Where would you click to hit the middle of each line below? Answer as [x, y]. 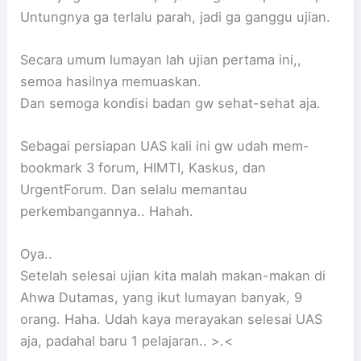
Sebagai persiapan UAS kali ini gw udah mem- [165, 146]
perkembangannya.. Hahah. [107, 212]
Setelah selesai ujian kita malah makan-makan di [173, 276]
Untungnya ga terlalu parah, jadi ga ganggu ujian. [176, 17]
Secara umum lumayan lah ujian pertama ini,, [161, 59]
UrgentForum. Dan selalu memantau [134, 190]
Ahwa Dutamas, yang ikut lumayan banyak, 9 [162, 298]
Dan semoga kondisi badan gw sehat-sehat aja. [171, 103]
